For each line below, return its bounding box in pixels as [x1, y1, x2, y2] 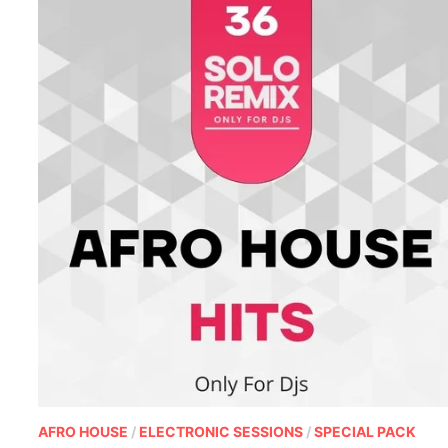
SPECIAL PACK [314, 422, 417, 440]
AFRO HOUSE [38, 422, 129, 440]
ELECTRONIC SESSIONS [139, 422, 304, 440]
